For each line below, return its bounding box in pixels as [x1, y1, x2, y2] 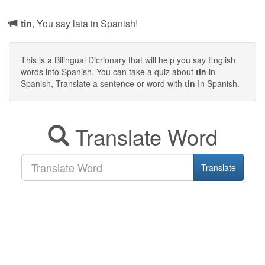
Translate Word [69, 121, 218, 151]
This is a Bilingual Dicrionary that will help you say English [21, 53, 235, 66]
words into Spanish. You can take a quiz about [21, 65, 196, 77]
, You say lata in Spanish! [32, 16, 138, 30]
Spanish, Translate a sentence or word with [21, 77, 185, 89]
